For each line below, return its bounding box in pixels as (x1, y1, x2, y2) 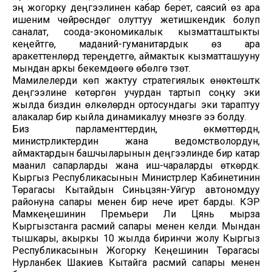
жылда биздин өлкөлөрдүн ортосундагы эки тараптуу (12, 98, 260, 110)
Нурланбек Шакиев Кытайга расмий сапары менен (12, 256, 260, 268)
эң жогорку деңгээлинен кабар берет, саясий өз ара (12, 1, 260, 13)
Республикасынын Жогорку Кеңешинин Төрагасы (12, 244, 260, 256)
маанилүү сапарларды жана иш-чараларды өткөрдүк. (12, 159, 260, 171)
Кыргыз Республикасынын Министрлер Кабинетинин (12, 171, 260, 183)
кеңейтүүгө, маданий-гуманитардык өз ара (12, 38, 260, 50)
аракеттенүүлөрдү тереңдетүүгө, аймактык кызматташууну (12, 50, 260, 62)
